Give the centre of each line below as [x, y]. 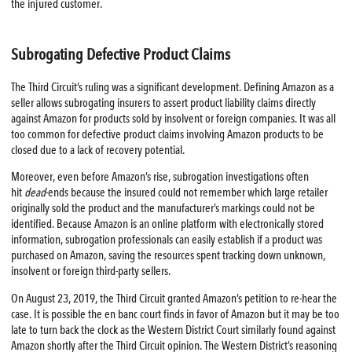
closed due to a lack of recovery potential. [97, 150]
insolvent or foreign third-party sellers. [90, 271]
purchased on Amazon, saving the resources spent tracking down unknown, [168, 256]
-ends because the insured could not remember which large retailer [186, 193]
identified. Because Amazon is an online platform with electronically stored [167, 224]
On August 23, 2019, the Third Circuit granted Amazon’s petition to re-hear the [174, 299]
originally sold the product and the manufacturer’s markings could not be [163, 209]
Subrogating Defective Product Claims [120, 54]
